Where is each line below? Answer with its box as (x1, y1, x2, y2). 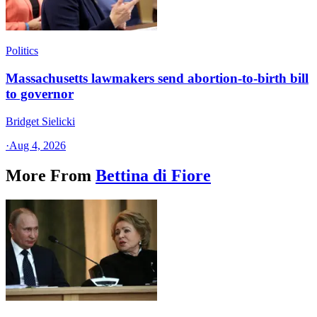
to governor (6, 86, 74, 102)
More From (6, 166, 91, 185)
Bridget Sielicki (6, 115, 75, 127)
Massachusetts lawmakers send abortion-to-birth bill (6, 71, 309, 86)
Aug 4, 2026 (9, 139, 66, 151)
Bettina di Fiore (96, 166, 211, 185)
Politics (6, 45, 38, 57)
